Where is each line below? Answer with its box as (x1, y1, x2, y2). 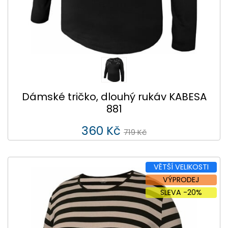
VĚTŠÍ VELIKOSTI (153, 161, 209, 172)
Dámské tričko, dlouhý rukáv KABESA (21, 90, 207, 104)
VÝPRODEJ (162, 174, 199, 185)
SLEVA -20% (160, 187, 202, 197)
